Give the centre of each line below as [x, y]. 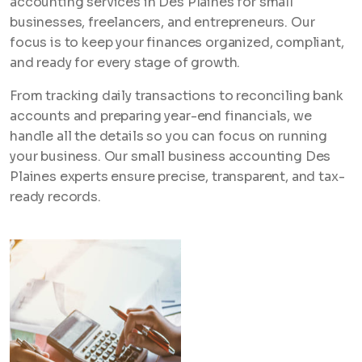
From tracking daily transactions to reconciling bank [177, 96]
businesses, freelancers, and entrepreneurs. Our [162, 22]
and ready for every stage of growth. [125, 63]
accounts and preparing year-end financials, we [161, 116]
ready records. [55, 197]
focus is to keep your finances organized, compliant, [177, 42]
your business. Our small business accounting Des [170, 156]
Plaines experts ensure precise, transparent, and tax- [177, 177]
